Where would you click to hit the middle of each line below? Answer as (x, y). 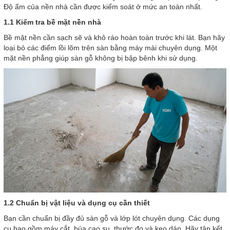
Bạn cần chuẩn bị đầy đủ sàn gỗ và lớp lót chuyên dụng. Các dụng (112, 218)
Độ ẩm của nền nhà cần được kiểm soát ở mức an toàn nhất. (103, 7)
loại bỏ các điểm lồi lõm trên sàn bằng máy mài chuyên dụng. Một (110, 48)
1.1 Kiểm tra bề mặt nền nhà (52, 22)
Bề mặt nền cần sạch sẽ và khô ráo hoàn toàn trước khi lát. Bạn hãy (114, 37)
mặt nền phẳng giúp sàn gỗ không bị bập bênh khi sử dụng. (101, 58)
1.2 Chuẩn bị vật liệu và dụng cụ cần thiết (77, 203)
